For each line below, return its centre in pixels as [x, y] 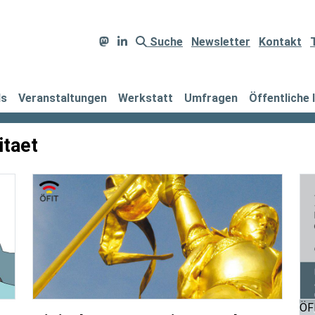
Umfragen [211, 98]
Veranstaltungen [63, 98]
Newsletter [221, 42]
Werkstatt [146, 98]
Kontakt [280, 42]
